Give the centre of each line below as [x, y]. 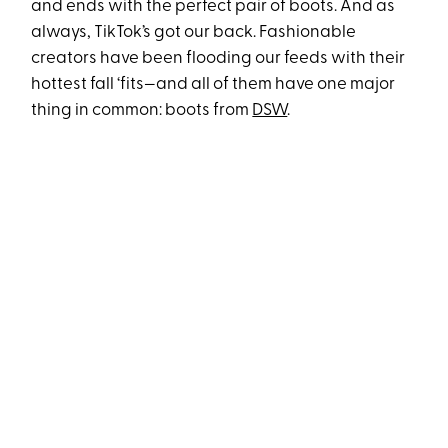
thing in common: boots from [142, 110]
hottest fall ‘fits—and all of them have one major [213, 84]
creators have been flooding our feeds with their [218, 58]
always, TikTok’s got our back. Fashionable [194, 32]
